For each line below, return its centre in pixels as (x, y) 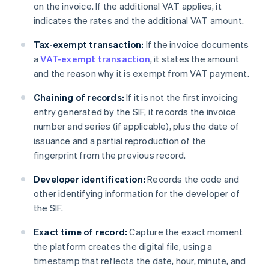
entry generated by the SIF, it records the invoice (135, 112)
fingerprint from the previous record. (110, 155)
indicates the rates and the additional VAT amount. (139, 21)
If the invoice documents (196, 45)
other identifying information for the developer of (137, 194)
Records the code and (192, 179)
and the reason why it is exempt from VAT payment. (141, 74)
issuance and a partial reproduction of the (120, 141)
